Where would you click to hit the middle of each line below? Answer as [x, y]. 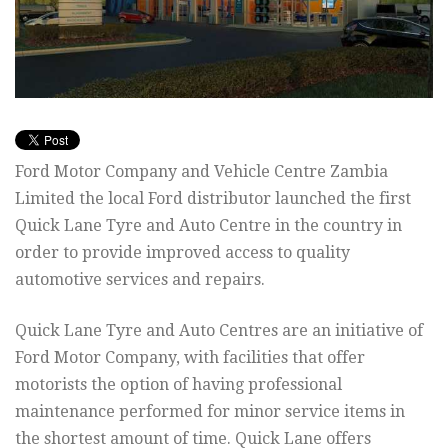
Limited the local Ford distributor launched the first [213, 199]
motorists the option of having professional [178, 385]
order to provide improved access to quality [182, 253]
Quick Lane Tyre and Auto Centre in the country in [208, 226]
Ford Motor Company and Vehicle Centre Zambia [201, 172]
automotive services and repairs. [140, 280]
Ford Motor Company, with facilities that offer [190, 358]
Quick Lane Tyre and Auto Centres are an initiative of [219, 331]
